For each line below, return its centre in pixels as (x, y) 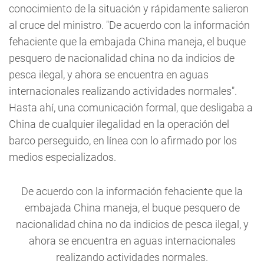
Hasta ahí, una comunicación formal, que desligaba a (131, 108)
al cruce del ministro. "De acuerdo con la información (129, 25)
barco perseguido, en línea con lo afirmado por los (123, 141)
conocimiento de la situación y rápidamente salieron (129, 9)
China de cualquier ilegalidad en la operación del (119, 124)
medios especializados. (62, 157)
